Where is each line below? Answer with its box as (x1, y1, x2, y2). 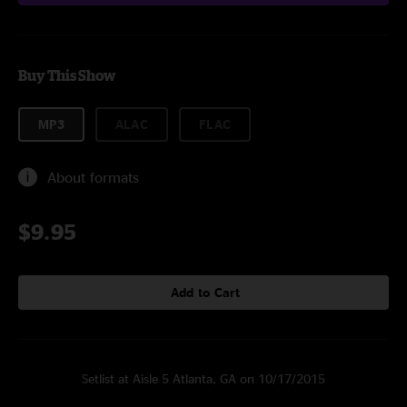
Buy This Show (18, 67, 115, 84)
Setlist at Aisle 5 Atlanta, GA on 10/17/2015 (82, 372, 325, 385)
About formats (47, 169, 139, 185)
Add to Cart (170, 285, 241, 299)
